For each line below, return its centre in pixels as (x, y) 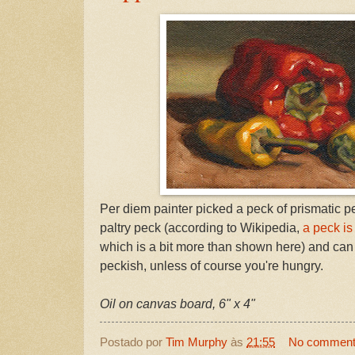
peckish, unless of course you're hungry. (212, 265)
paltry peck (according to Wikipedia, (201, 227)
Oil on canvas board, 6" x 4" (177, 303)
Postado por (133, 342)
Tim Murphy (197, 342)
